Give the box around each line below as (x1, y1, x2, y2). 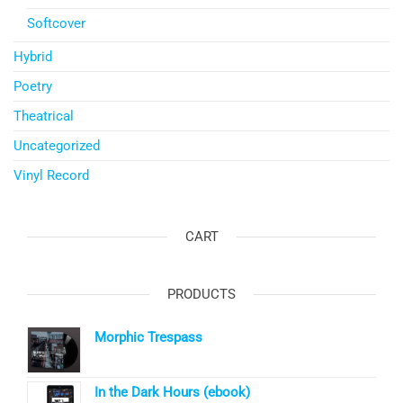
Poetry (13, 77, 52, 94)
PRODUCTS (167, 285, 236, 302)
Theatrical (13, 107, 74, 124)
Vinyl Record (13, 166, 89, 184)
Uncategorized (13, 137, 100, 154)
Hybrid (13, 48, 52, 65)
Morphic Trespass (94, 328, 202, 345)
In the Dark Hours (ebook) (94, 384, 250, 401)
